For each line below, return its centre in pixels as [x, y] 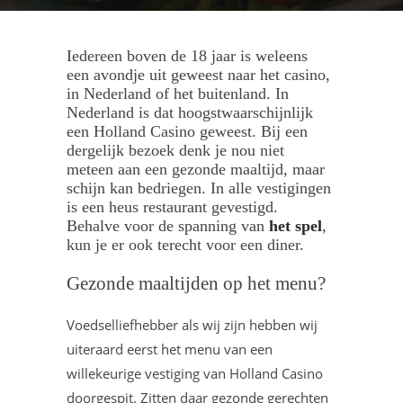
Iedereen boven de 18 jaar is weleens [187, 56]
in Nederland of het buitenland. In [178, 94]
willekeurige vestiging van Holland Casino [195, 373]
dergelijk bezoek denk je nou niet [175, 150]
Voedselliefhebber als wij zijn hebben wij [192, 325]
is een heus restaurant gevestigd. [172, 207]
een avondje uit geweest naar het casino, [198, 75]
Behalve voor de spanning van [168, 226]
